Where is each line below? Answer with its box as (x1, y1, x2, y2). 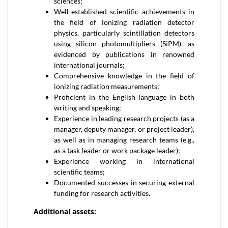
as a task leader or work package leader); (54, 146, 180, 155)
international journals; (54, 61, 125, 69)
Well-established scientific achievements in (54, 7, 194, 16)
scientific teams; (54, 167, 105, 176)
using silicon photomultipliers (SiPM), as (54, 39, 194, 48)
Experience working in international (54, 157, 194, 165)
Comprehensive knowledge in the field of (54, 71, 194, 80)
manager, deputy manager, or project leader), (54, 125, 194, 133)
